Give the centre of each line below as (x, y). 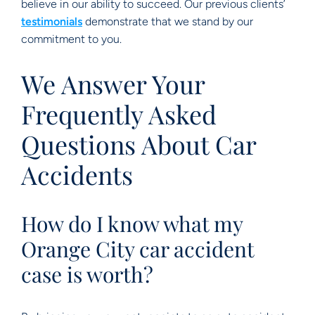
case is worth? (87, 274)
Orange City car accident (137, 249)
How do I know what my (132, 224)
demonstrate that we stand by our (168, 21)
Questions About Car (139, 144)
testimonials (52, 21)
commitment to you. (71, 39)
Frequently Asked (119, 114)
